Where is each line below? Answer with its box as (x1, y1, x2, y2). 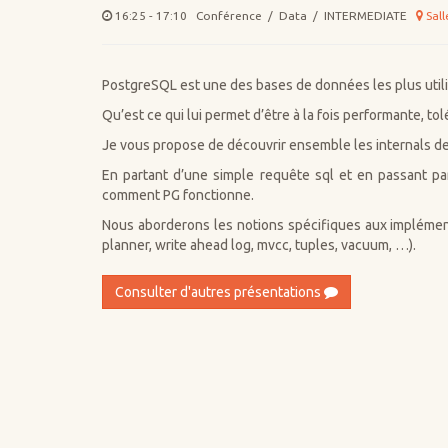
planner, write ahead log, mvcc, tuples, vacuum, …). (102, 237, 416, 254)
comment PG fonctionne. (102, 187, 254, 204)
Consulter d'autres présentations (115, 284, 324, 301)
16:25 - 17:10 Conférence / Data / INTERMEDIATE (112, 9, 416, 23)
